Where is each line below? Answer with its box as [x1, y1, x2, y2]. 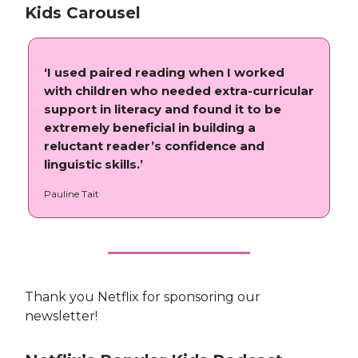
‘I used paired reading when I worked [44, 65, 284, 81]
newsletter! [25, 308, 97, 324]
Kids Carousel [25, 3, 141, 23]
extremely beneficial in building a [44, 120, 256, 136]
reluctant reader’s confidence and [44, 138, 265, 154]
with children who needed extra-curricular [44, 83, 314, 99]
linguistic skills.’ [44, 157, 143, 173]
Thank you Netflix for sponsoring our [25, 289, 261, 305]
